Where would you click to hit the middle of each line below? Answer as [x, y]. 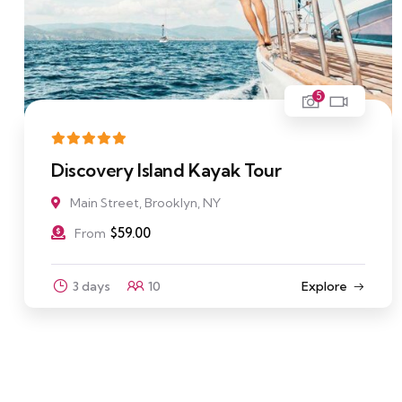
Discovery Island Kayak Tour [166, 170]
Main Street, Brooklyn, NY [145, 203]
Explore [324, 287]
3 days [92, 287]
